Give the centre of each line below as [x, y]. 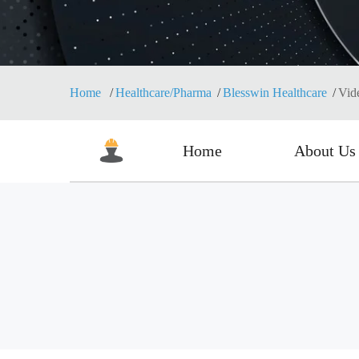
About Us [325, 151]
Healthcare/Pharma [163, 93]
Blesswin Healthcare [275, 93]
